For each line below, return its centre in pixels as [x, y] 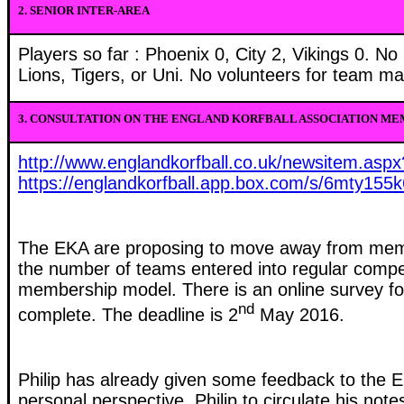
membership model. [100, 290]
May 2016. [299, 315]
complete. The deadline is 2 [128, 315]
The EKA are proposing [114, 248]
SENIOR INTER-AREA [90, 11]
